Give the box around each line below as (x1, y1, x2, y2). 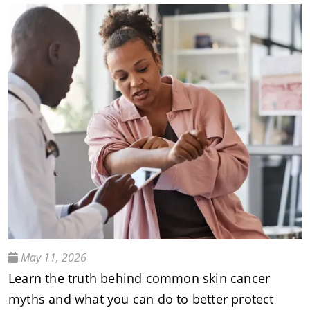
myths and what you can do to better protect (8, 290, 274, 307)
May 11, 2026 (18, 249, 86, 265)
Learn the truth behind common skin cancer (8, 269, 271, 286)
